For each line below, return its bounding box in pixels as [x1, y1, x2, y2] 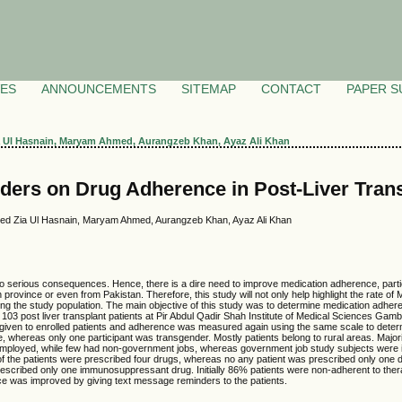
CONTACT [261, 83, 321, 96]
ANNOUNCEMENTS [41, 83, 156, 96]
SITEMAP [181, 83, 236, 96]
